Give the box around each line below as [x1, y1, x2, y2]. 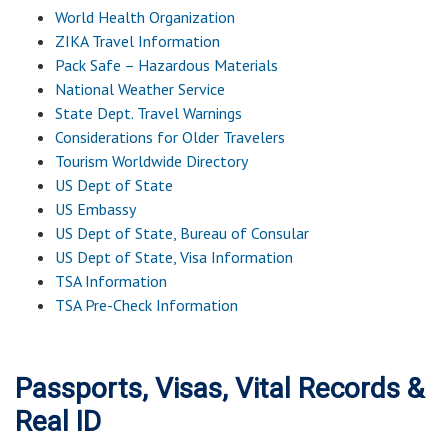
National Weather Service [55, 79, 225, 99]
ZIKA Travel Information [55, 31, 220, 51]
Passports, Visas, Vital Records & [15, 372, 424, 405]
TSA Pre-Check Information [55, 295, 238, 315]
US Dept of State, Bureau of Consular [55, 223, 309, 243]
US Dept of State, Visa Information [55, 247, 293, 267]
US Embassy [55, 199, 136, 219]
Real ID [15, 405, 101, 438]
